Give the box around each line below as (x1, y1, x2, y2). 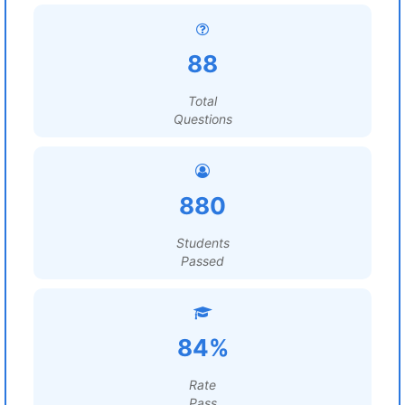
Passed (181, 253, 224, 268)
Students (175, 235, 230, 250)
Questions (173, 111, 232, 127)
